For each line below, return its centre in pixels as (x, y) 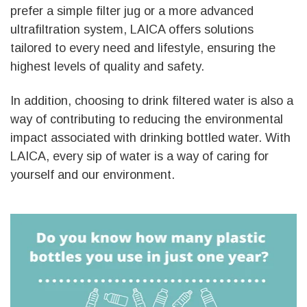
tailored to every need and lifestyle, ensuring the (143, 48)
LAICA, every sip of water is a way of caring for (139, 156)
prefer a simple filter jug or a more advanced (132, 11)
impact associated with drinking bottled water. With (150, 137)
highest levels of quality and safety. (107, 66)
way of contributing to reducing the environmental (147, 119)
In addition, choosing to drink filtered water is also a (152, 100)
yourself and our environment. (93, 174)
